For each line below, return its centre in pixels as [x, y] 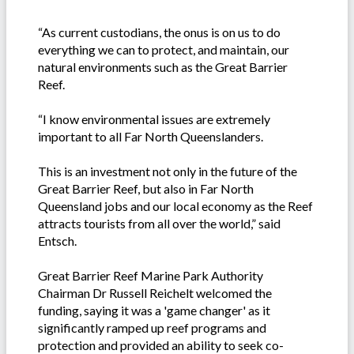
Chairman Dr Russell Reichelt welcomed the [155, 293]
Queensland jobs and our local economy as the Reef [175, 206]
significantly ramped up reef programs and [152, 328]
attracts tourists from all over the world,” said [159, 224]
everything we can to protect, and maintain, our [164, 50]
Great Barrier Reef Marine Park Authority [151, 276]
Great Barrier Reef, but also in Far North [146, 189]
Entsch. [57, 241]
